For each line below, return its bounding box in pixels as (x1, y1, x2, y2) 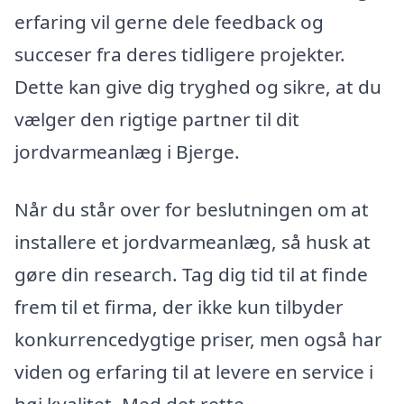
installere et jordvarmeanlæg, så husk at (14, 228, 371, 254)
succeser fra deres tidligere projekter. (14, 41, 345, 68)
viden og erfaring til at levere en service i (14, 358, 373, 384)
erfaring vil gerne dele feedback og (14, 9, 324, 35)
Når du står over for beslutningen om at (14, 196, 369, 222)
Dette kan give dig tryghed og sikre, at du (14, 74, 381, 100)
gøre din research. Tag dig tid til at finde (14, 261, 368, 287)
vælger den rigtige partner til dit (14, 106, 299, 133)
